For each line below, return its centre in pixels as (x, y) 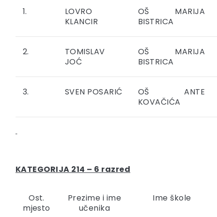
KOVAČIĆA (159, 102)
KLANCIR (82, 22)
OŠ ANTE (171, 92)
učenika (94, 208)
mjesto (37, 208)
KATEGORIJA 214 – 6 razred (73, 170)
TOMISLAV (85, 52)
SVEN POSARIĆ (94, 92)
